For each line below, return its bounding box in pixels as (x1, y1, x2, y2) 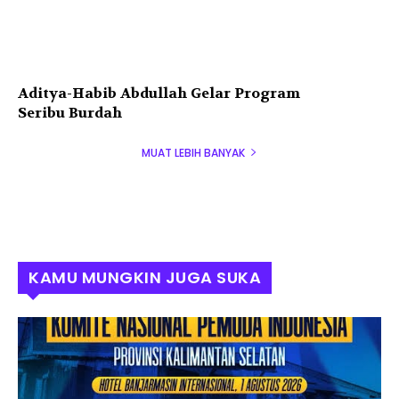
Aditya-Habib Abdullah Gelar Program (18, 83, 300, 102)
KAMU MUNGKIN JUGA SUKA (28, 265, 261, 289)
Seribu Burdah (18, 102, 122, 122)
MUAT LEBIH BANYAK (142, 144, 245, 160)
